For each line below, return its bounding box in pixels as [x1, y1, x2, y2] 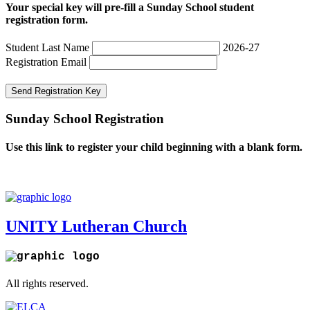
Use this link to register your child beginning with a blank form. [6, 140, 302, 153]
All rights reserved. [6, 277, 89, 290]
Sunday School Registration [6, 111, 164, 126]
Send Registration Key [11, 85, 101, 96]
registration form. [6, 13, 88, 26]
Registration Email [6, 55, 89, 68]
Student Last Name [6, 41, 92, 53]
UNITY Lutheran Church [6, 217, 187, 235]
